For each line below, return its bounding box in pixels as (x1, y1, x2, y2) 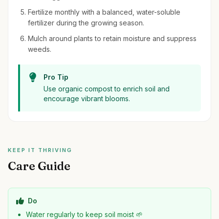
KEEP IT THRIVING (8, 147, 72, 153)
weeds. (28, 45, 51, 53)
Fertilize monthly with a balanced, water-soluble (28, 8, 180, 16)
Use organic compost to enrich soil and (44, 85, 170, 93)
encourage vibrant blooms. (44, 94, 130, 103)
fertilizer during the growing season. (28, 19, 144, 27)
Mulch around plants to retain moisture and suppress (28, 34, 197, 43)
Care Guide (8, 159, 70, 173)
